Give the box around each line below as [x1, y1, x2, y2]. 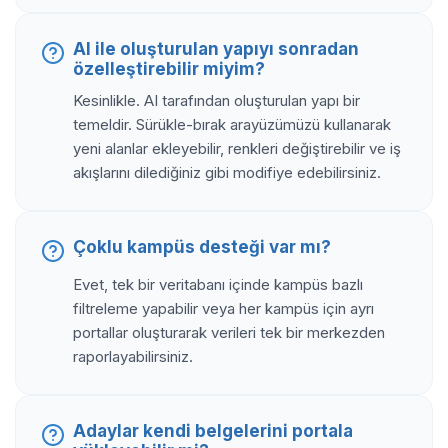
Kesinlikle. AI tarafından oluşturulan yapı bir [73, 90, 360, 110]
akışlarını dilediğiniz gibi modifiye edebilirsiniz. [73, 162, 381, 182]
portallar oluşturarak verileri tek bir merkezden [73, 322, 385, 342]
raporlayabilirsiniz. [73, 346, 193, 366]
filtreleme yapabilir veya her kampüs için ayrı [73, 298, 374, 318]
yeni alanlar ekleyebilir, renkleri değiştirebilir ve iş [73, 138, 401, 158]
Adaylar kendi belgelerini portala [73, 420, 353, 441]
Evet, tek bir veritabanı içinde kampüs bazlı [73, 274, 363, 294]
